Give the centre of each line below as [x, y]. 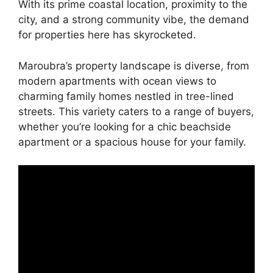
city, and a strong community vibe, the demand [134, 20]
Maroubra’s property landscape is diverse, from [134, 66]
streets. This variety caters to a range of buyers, [136, 111]
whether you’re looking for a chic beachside [125, 126]
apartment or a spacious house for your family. [132, 142]
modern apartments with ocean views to [117, 81]
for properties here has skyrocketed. [107, 35]
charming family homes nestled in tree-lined [126, 96]
